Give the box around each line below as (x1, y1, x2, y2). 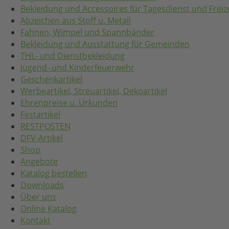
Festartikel (20, 108, 60, 120)
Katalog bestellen (20, 167, 87, 179)
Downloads (20, 179, 64, 191)
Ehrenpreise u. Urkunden (20, 97, 118, 108)
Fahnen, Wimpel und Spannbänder (20, 26, 154, 38)
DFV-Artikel (20, 132, 63, 144)
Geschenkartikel (20, 73, 82, 85)
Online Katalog (20, 202, 77, 214)
